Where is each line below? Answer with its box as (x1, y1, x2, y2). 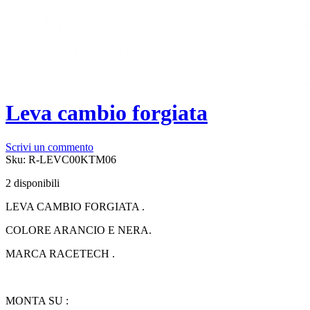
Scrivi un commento (6, 140, 93, 153)
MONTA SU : (6, 294, 69, 307)
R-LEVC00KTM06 (28, 153, 116, 165)
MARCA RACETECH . (6, 247, 115, 259)
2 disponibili (6, 176, 60, 189)
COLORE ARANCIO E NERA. (6, 224, 152, 236)
